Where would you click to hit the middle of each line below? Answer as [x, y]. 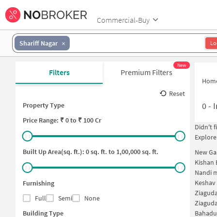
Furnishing [39, 183]
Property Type [44, 105]
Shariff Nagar [39, 43]
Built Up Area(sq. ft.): [54, 152]
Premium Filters [146, 72]
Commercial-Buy [123, 20]
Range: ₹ [51, 120]
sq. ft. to [102, 152]
